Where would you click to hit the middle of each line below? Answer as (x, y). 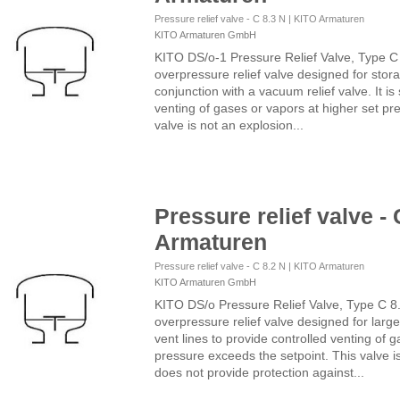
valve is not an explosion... (229, 125)
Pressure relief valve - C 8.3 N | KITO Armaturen (259, 18)
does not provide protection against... (259, 372)
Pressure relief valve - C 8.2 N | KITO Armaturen (259, 266)
